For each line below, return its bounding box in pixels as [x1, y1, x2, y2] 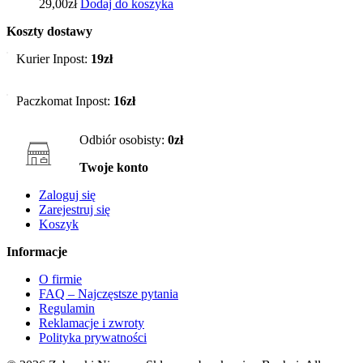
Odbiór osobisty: [79, 133, 168, 147]
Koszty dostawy [6, 24, 92, 38]
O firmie [39, 272, 82, 286]
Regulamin [39, 301, 95, 315]
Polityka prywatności [39, 331, 147, 344]
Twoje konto [79, 160, 148, 174]
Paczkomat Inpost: [16, 94, 113, 108]
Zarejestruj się [39, 203, 110, 216]
